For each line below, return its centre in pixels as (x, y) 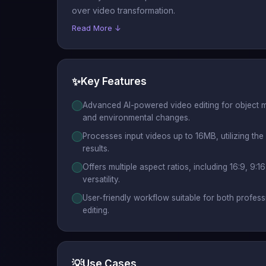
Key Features (114, 81)
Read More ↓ (96, 28)
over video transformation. (123, 10)
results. (96, 148)
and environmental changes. (136, 117)
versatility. (101, 179)
